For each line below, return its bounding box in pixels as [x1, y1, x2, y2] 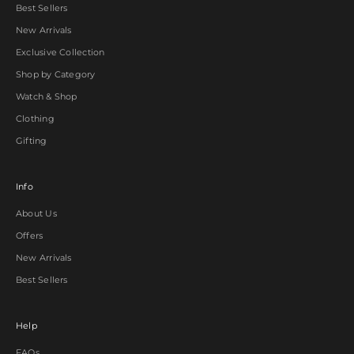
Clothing [16, 112, 55, 124]
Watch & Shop [16, 90, 77, 102]
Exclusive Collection [16, 46, 105, 58]
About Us [16, 207, 57, 219]
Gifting [16, 134, 47, 146]
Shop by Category [16, 68, 96, 80]
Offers [16, 229, 43, 241]
